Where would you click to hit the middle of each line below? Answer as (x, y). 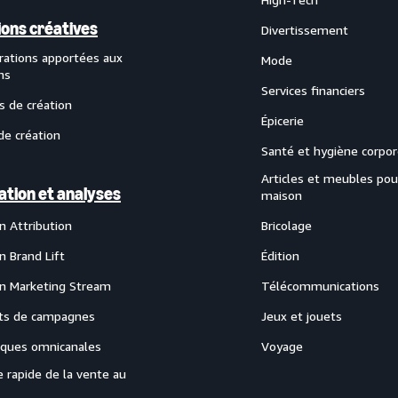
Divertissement (305, 30)
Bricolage (287, 225)
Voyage (282, 346)
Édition (280, 255)
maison (282, 195)
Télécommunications (320, 286)
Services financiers (313, 90)
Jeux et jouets (302, 316)
